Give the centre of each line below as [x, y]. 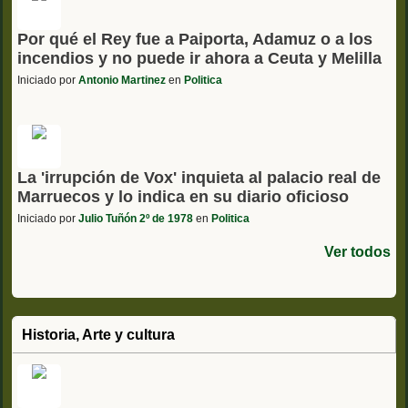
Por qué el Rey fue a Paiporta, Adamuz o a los [195, 39]
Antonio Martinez [122, 80]
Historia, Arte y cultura [98, 334]
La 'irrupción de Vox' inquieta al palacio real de [199, 177]
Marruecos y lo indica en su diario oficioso [183, 196]
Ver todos [357, 251]
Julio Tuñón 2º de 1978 [136, 218]
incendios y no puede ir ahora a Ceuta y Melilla [199, 58]
